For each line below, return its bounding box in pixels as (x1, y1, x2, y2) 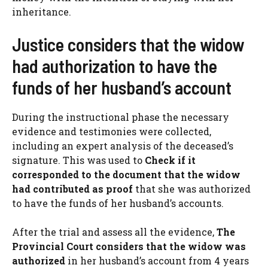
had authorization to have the (12, 55, 217, 77)
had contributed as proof (12, 182, 133, 196)
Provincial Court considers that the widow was (12, 240, 246, 253)
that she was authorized (133, 182, 251, 196)
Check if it (145, 154, 196, 167)
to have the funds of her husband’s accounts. (12, 197, 224, 210)
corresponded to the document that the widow (12, 168, 240, 181)
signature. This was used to (12, 154, 145, 167)
